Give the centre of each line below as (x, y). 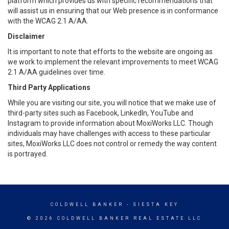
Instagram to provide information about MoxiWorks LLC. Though (110, 123)
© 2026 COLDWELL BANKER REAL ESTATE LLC (114, 218)
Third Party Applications (49, 87)
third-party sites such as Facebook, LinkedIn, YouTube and (100, 113)
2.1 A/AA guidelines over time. (56, 72)
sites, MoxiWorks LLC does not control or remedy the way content (112, 144)
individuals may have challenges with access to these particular (109, 133)
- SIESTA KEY (151, 204)
